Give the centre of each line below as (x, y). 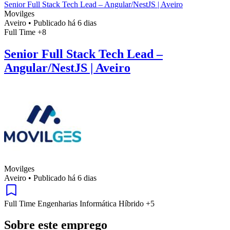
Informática (99, 203)
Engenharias (59, 203)
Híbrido (132, 203)
